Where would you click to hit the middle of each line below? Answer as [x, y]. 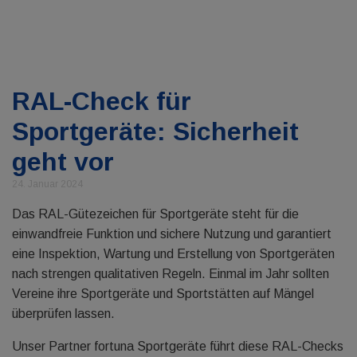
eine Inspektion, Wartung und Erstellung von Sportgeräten [173, 254]
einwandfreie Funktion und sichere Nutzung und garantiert [172, 234]
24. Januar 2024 [47, 184]
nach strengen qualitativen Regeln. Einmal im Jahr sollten [171, 274]
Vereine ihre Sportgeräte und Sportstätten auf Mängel [163, 294]
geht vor [63, 162]
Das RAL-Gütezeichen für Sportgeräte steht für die [155, 214]
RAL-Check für [102, 101]
